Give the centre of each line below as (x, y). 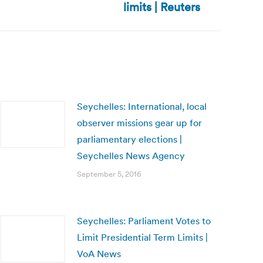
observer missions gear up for (139, 123)
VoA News (99, 254)
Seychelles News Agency (131, 156)
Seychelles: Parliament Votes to (144, 221)
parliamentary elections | (129, 139)
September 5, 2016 (109, 174)
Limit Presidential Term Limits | (142, 237)
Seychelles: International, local (142, 106)
